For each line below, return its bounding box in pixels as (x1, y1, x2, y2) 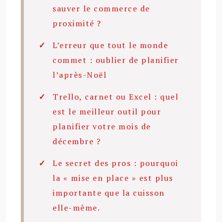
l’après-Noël (53, 69, 107, 80)
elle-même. (53, 202, 100, 213)
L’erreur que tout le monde (53, 39, 168, 51)
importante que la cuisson (53, 187, 165, 198)
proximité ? (53, 17, 102, 29)
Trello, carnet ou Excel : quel (53, 91, 178, 102)
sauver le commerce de (53, 2, 150, 14)
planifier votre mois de (53, 120, 151, 132)
